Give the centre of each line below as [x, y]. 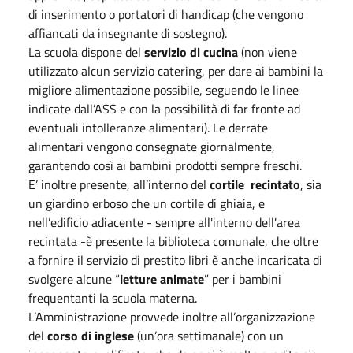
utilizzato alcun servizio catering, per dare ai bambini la [176, 71]
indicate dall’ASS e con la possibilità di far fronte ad [164, 108]
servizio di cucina [191, 52]
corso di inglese [91, 335]
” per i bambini [243, 279]
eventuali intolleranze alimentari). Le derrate [148, 127]
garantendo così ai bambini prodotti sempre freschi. [165, 165]
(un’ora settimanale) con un [209, 335]
